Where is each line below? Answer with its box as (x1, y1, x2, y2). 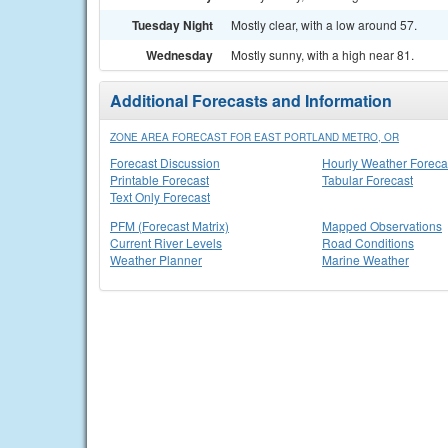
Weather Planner (110, 251, 202, 268)
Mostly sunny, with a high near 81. (231, 46, 414, 63)
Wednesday (146, 46, 213, 64)
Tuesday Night (132, 16, 213, 34)
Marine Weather (322, 251, 409, 268)
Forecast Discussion (110, 154, 220, 171)
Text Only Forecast (110, 188, 210, 205)
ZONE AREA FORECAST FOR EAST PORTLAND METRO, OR (110, 130, 399, 144)
